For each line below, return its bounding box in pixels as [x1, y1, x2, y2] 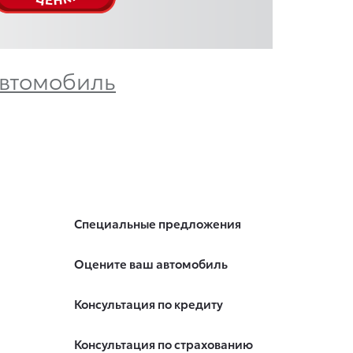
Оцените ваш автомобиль [73, 255, 228, 273]
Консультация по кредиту [73, 295, 223, 313]
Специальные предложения [73, 214, 241, 232]
